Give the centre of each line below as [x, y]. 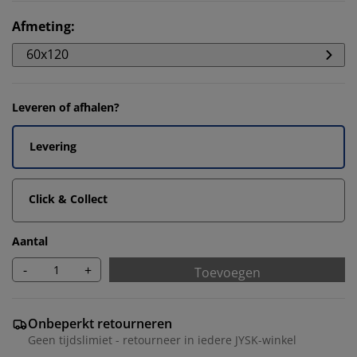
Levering [53, 146]
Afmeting [41, 26]
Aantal [30, 241]
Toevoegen [227, 273]
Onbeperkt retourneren [100, 324]
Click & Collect [68, 199]
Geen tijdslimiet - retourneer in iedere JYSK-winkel [162, 340]
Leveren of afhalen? [66, 107]
